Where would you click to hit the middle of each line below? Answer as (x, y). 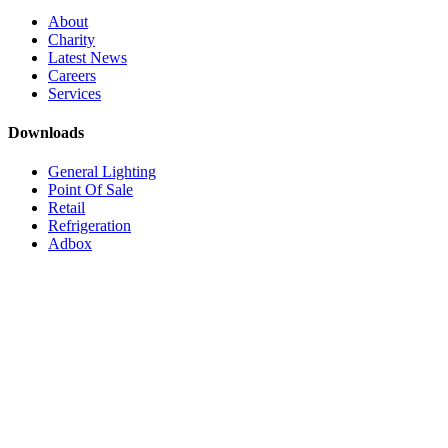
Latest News (87, 57)
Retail (66, 208)
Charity (71, 39)
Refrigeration (89, 226)
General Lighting (102, 172)
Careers (72, 75)
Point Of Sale (90, 190)
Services (74, 93)
